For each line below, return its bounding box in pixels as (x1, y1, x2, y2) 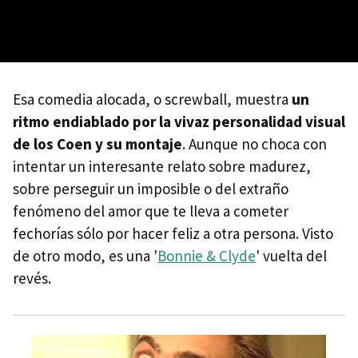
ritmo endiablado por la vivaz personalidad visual (13, 112, 345, 132)
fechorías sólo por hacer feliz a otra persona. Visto (13, 224, 333, 244)
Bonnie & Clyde (157, 246, 256, 266)
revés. (13, 268, 51, 288)
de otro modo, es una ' (13, 246, 157, 266)
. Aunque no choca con (182, 134, 327, 154)
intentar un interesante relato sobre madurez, (13, 157, 311, 177)
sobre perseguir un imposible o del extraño (13, 179, 288, 199)
